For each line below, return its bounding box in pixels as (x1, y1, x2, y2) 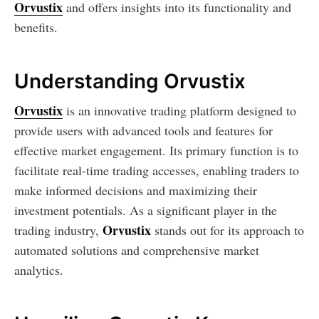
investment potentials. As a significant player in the (14, 201, 277, 219)
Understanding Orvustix (14, 69, 246, 94)
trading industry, (14, 221, 103, 239)
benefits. (14, 19, 58, 36)
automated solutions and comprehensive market (14, 241, 259, 258)
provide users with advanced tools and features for (14, 121, 273, 139)
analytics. (14, 261, 63, 278)
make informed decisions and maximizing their (14, 181, 257, 199)
